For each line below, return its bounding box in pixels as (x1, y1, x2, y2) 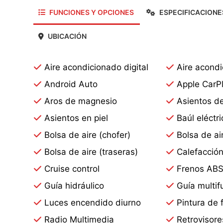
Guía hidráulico (44, 180, 104, 191)
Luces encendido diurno (44, 197, 141, 208)
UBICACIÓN (46, 31, 87, 40)
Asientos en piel (44, 112, 108, 123)
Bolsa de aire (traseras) (44, 146, 138, 157)
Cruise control (44, 163, 100, 174)
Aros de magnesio (44, 96, 117, 106)
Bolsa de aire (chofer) (44, 129, 130, 140)
